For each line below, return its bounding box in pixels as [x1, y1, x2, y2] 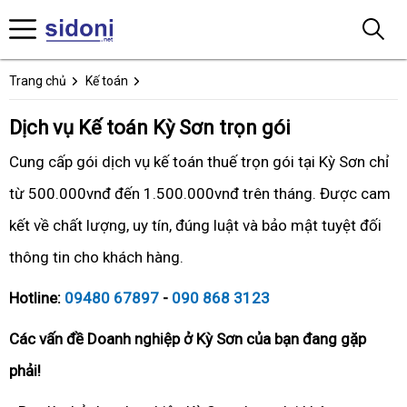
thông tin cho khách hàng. [9, 248, 184, 266]
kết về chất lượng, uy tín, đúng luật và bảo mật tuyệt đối [9, 216, 382, 234]
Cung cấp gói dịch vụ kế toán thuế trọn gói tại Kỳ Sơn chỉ [9, 153, 389, 171]
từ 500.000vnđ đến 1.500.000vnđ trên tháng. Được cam [9, 184, 391, 203]
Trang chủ [9, 74, 66, 88]
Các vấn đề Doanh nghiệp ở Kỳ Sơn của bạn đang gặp [9, 330, 366, 348]
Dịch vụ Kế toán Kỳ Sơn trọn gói [9, 116, 291, 139]
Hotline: [9, 289, 65, 307]
